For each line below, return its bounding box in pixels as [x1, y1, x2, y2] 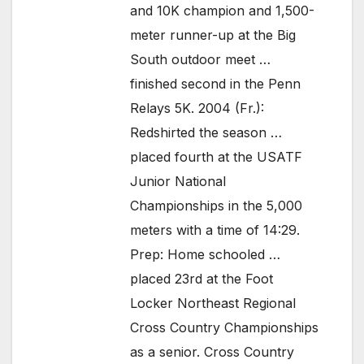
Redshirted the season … [130, 124, 282, 141]
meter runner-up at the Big [130, 27, 296, 44]
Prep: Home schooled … [130, 246, 280, 263]
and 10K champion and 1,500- [130, 2, 314, 19]
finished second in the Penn [130, 76, 301, 93]
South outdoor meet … [130, 51, 271, 68]
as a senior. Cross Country [130, 344, 294, 361]
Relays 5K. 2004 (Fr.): [130, 100, 264, 117]
